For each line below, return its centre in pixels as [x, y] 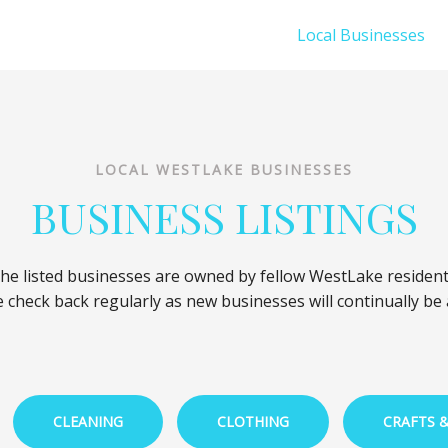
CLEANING [88, 421]
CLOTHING [253, 421]
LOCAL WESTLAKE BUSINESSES [224, 169]
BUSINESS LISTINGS [224, 217]
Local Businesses [361, 35]
